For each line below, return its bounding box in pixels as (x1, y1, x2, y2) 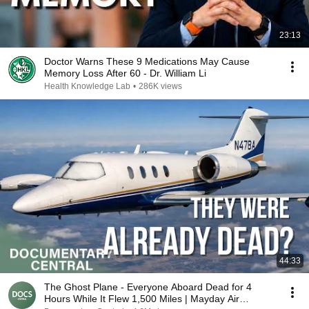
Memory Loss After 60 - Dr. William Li (44, 68, 206, 79)
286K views (139, 81, 182, 91)
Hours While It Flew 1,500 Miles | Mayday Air (44, 293, 239, 304)
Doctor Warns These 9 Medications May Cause (44, 56, 250, 67)
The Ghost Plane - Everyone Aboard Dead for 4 (44, 281, 252, 292)
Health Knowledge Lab (44, 81, 130, 91)
